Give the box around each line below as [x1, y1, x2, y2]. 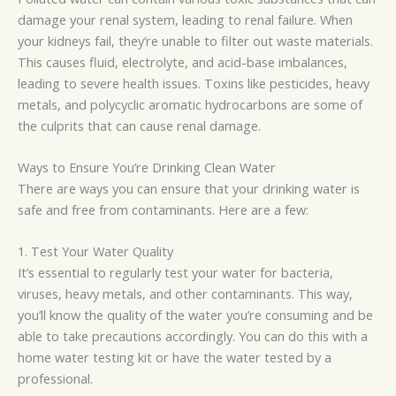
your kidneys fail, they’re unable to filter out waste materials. [18, 31, 373, 49]
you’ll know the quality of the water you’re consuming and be [18, 306, 373, 324]
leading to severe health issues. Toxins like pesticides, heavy [18, 73, 369, 92]
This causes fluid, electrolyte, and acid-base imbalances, [18, 52, 347, 71]
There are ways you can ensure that [18, 179, 232, 197]
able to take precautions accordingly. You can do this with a [18, 327, 368, 346]
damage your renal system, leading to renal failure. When [18, 10, 353, 28]
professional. [18, 369, 93, 388]
